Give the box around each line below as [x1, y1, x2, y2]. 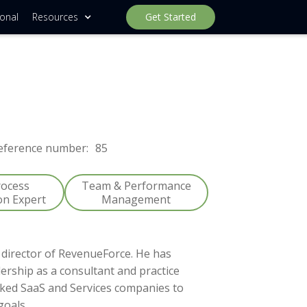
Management [101, 192, 171, 207]
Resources [32, 10, 78, 23]
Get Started [145, 10, 196, 23]
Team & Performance [81, 178, 191, 193]
